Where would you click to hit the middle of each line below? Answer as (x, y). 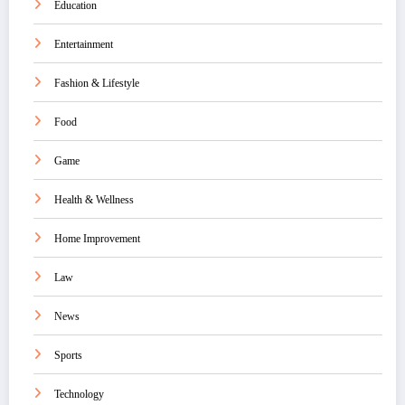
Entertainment (84, 44)
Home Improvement (97, 238)
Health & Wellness (94, 199)
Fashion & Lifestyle (97, 83)
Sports (68, 355)
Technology (79, 394)
